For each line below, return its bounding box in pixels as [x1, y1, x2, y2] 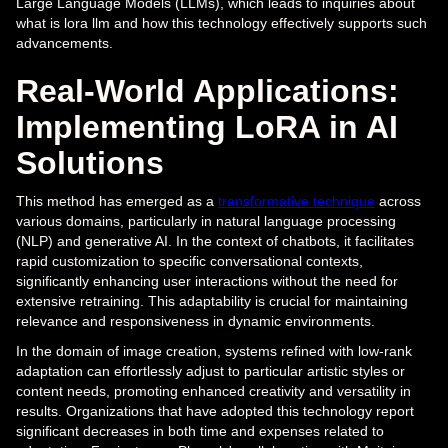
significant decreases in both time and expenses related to [16, 423, 384, 440]
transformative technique [218, 193, 375, 210]
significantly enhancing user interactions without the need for [16, 273, 398, 290]
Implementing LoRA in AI [16, 109, 398, 146]
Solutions [16, 145, 164, 182]
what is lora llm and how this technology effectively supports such [16, 15, 427, 32]
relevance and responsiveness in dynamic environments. [16, 313, 375, 330]
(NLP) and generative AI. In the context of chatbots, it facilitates [16, 233, 414, 250]
